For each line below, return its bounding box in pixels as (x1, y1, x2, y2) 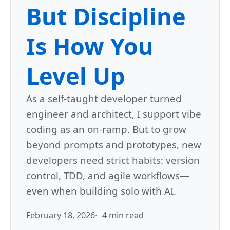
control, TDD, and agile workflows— (26, 169, 189, 182)
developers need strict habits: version (26, 154, 200, 167)
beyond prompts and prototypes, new (26, 138, 201, 151)
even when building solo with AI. (26, 184, 176, 198)
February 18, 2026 (26, 209, 95, 221)
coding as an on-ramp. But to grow (26, 123, 186, 136)
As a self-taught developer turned (26, 92, 182, 105)
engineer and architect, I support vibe (26, 107, 201, 121)
